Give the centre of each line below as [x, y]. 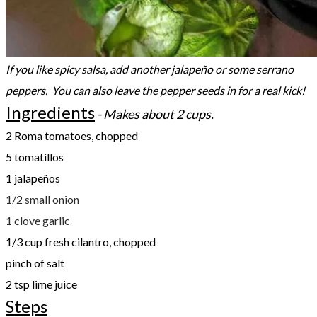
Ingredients [50, 112]
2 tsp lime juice [41, 284]
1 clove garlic [38, 220]
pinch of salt [35, 263]
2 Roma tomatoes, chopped [72, 135]
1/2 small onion [42, 199]
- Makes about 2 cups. [154, 114]
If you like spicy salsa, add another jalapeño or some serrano [150, 69]
